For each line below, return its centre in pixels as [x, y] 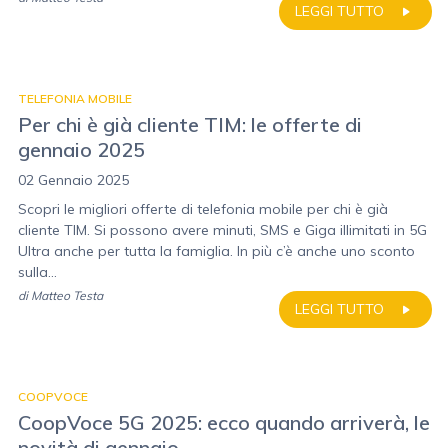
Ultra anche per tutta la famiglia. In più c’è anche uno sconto [216, 251]
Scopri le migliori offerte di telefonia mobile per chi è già [203, 209]
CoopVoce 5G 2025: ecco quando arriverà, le [224, 422]
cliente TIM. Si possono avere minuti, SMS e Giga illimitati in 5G [222, 230]
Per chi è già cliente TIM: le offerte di [190, 124]
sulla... [37, 272]
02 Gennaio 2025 [73, 180]
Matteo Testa [67, 295]
